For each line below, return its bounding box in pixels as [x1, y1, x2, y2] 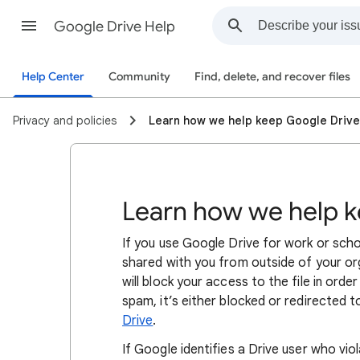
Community [108, 70, 170, 84]
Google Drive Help [54, 18, 175, 35]
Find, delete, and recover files [194, 70, 350, 84]
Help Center [22, 70, 84, 84]
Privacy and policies [13, 113, 117, 128]
